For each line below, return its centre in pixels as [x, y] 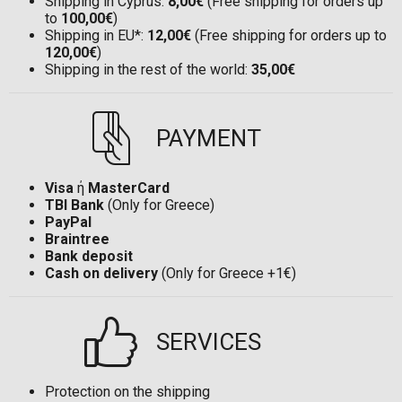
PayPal [68, 223]
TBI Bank [74, 205]
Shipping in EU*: [96, 36]
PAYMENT [209, 139]
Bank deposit [89, 257]
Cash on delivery [101, 274]
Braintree [77, 240]
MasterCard [129, 188]
